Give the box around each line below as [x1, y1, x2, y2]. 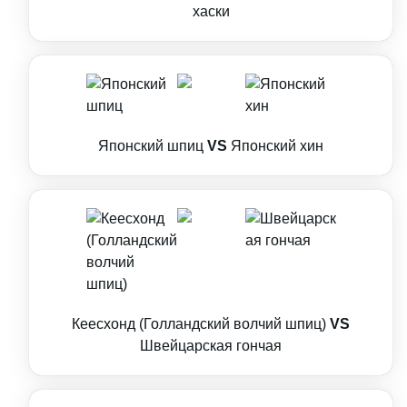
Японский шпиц [98, 138, 203, 154]
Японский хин [231, 138, 323, 154]
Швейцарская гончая [140, 338, 282, 353]
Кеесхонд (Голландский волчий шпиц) [72, 316, 326, 332]
